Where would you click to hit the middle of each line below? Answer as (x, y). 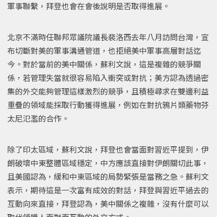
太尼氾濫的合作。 (38, 118)
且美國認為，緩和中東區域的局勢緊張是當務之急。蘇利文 (108, 176)
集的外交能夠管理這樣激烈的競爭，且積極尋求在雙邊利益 (108, 91)
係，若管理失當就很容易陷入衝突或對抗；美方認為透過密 (108, 77)
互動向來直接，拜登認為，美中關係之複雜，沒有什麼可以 (108, 203)
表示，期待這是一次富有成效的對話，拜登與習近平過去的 (108, 190)
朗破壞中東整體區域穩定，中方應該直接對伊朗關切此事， (108, 163)
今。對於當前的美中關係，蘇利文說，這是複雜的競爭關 (104, 64)
